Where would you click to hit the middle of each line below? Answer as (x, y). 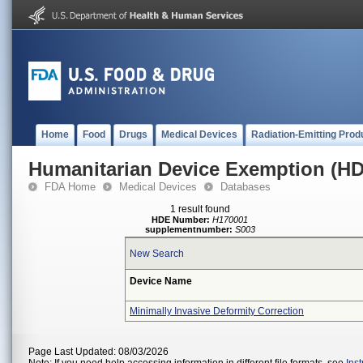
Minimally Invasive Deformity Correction (217, 311)
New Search (157, 254)
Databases (246, 187)
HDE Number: (181, 220)
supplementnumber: (189, 229)
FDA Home (70, 187)
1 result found (200, 209)
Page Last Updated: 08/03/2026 (98, 352)
